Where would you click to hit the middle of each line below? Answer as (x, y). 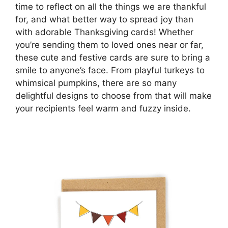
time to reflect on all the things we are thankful (111, 6)
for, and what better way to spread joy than (104, 19)
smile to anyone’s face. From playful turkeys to (110, 70)
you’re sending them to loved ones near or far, (109, 45)
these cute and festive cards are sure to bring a (113, 57)
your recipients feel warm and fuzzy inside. (103, 108)
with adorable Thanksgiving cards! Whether (104, 32)
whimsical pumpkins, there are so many (96, 83)
